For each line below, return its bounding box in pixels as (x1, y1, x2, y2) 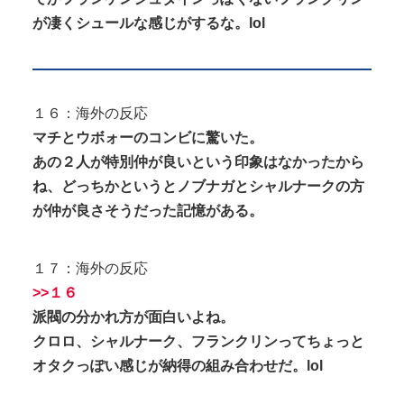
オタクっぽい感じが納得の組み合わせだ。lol (32, 358, 323, 374)
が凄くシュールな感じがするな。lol (32, 15, 265, 32)
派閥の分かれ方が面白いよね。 (32, 309, 234, 326)
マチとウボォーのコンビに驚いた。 (32, 130, 263, 146)
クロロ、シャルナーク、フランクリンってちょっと (32, 334, 364, 350)
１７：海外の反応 (32, 261, 148, 277)
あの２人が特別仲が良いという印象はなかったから (32, 154, 364, 170)
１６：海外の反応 (32, 106, 148, 122)
